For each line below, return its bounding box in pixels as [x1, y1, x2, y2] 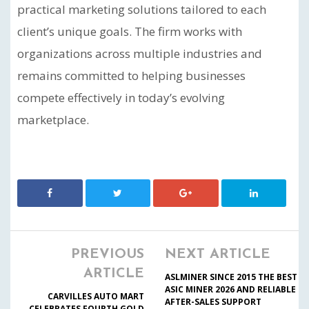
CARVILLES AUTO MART [48, 290, 144, 302]
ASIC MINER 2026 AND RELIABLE [165, 283, 296, 295]
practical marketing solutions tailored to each [17, 1, 266, 17]
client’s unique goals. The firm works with [17, 23, 242, 39]
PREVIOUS [71, 248, 144, 261]
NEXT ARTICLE [165, 248, 270, 261]
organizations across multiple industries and [17, 46, 262, 61]
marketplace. [17, 112, 89, 128]
